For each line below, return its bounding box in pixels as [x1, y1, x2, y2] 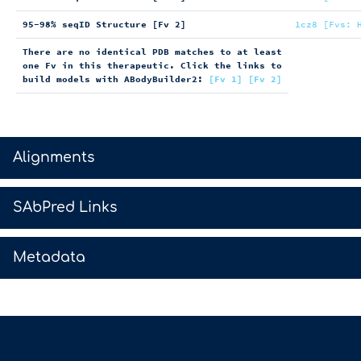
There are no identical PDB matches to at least [23, 46, 283, 58]
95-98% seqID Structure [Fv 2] [23, 19, 187, 31]
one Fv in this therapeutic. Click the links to [23, 60, 283, 72]
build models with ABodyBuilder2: [23, 73, 210, 85]
